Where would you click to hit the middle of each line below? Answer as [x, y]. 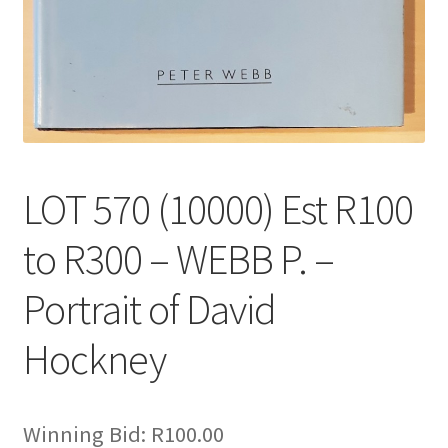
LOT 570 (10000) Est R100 [217, 209]
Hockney [94, 359]
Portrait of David [149, 309]
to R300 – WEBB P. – [178, 259]
